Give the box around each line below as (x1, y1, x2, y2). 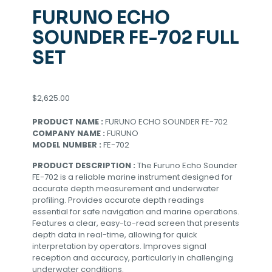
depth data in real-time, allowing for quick (32, 228, 197, 240)
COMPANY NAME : (32, 127, 107, 139)
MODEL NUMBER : (32, 138, 101, 151)
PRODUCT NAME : (32, 115, 105, 127)
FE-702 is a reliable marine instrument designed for (32, 171, 233, 183)
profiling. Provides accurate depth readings (32, 194, 204, 206)
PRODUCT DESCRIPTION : (32, 159, 137, 171)
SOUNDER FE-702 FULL (32, 26, 239, 49)
